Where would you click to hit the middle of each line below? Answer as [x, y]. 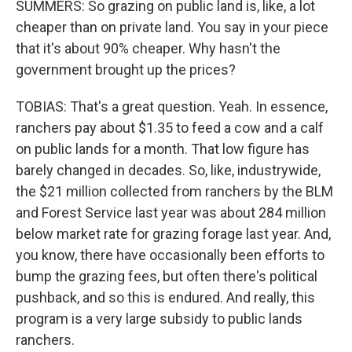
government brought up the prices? [126, 70]
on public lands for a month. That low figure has [163, 149]
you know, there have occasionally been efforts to [170, 255]
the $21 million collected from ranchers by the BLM [174, 191]
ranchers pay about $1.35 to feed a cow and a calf [170, 128]
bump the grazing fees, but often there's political [167, 276]
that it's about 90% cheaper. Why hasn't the [148, 48]
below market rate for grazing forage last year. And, [173, 234]
